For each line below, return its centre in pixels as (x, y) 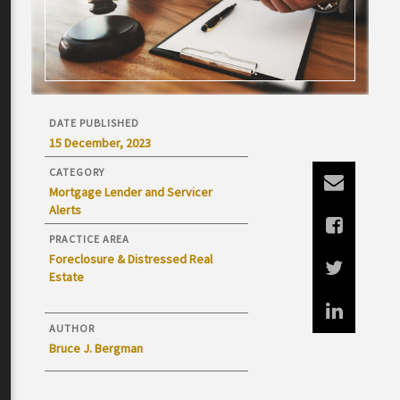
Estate (67, 277)
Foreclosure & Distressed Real (131, 259)
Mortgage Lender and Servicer (131, 192)
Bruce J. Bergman (96, 348)
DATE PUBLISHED (94, 123)
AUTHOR (72, 328)
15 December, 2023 (100, 143)
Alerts (65, 210)
